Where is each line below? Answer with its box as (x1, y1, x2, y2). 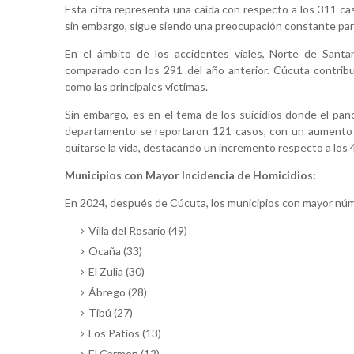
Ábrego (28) (88, 285, 147, 299)
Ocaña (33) (88, 244, 142, 258)
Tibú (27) (88, 306, 133, 320)
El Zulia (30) (88, 265, 145, 279)
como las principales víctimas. (65, 80, 208, 94)
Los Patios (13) (88, 326, 161, 341)
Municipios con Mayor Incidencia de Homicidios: (65, 168, 316, 183)
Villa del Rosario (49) (88, 224, 187, 238)
